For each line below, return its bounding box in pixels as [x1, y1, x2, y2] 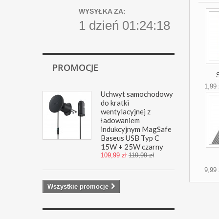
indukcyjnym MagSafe [101, 125, 172, 133]
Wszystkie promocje [47, 183, 109, 190]
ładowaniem [101, 116, 140, 125]
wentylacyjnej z [101, 107, 151, 116]
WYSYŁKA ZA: [79, 7, 126, 15]
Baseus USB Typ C [101, 133, 159, 142]
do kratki [101, 98, 129, 107]
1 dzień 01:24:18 [79, 18, 170, 33]
